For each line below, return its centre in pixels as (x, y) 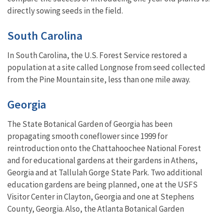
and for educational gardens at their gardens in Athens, (102, 160)
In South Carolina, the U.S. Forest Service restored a (97, 55)
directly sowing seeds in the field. (66, 10)
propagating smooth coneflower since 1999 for (87, 136)
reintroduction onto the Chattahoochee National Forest (104, 148)
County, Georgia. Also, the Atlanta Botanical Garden (96, 209)
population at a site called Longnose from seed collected (106, 67)
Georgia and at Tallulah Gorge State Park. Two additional (105, 172)
